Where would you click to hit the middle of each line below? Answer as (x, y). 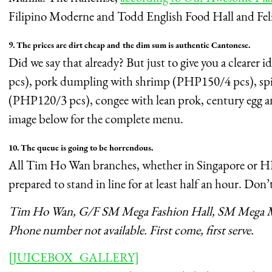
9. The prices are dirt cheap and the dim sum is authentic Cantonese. (129, 45)
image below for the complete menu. (96, 119)
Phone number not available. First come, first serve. (131, 230)
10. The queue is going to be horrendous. (81, 148)
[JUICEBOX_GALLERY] (74, 257)
